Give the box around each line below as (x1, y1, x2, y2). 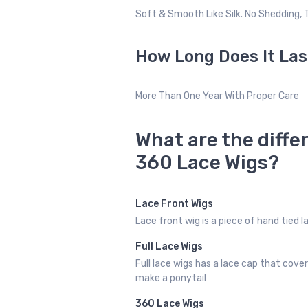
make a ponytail (135, 272, 206, 285)
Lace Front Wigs (135, 198, 213, 210)
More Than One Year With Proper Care (135, 90, 299, 102)
